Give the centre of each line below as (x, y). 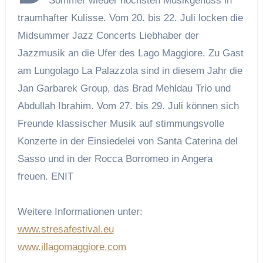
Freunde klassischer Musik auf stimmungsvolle (121, 123)
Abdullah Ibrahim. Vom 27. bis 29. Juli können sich (128, 106)
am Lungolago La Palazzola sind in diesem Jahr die (130, 70)
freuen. (34, 176)
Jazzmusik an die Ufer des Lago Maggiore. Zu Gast (130, 53)
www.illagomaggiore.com (72, 247)
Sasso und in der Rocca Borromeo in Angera (115, 159)
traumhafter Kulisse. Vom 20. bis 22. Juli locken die (130, 18)
